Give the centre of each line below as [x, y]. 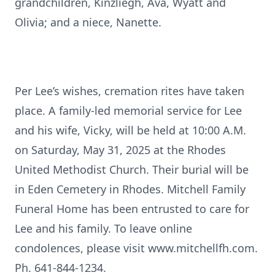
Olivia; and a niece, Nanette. [88, 22]
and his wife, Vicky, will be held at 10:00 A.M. [130, 130]
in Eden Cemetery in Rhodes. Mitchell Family [130, 189]
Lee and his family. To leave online [103, 228]
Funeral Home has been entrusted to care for [132, 209]
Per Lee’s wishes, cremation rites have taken [130, 91]
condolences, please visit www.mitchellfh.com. [136, 248]
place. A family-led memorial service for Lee [128, 110]
